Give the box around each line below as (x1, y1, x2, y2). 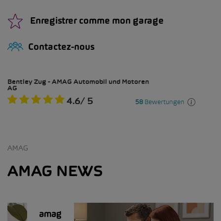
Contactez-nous (28, 41, 95, 53)
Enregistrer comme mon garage (28, 15, 164, 26)
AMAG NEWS (7, 162, 103, 180)
